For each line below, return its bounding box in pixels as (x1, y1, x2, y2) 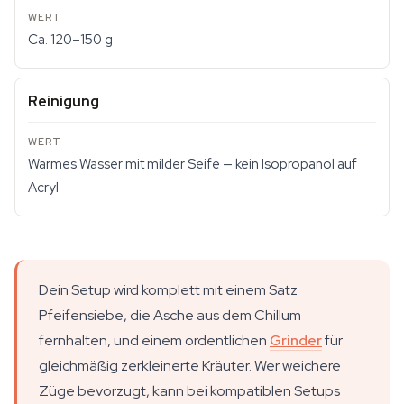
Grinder (270, 331, 322, 350)
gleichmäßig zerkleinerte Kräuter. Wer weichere (39, 356, 341, 375)
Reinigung (28, 92, 99, 111)
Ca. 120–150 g (28, 31, 113, 49)
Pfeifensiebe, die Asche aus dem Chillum (39, 306, 301, 325)
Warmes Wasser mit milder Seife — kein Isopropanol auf (28, 155, 357, 173)
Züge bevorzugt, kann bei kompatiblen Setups (39, 381, 340, 400)
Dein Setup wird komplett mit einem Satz (39, 280, 298, 299)
